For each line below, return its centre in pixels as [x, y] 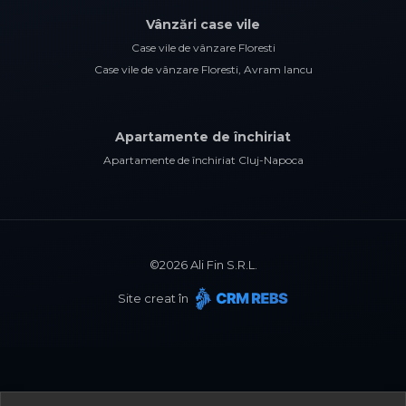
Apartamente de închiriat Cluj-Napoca [203, 160]
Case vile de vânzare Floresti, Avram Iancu [203, 70]
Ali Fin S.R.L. [222, 265]
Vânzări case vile [203, 25]
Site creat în [155, 299]
